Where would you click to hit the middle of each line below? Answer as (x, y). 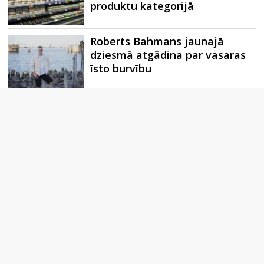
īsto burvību (121, 68)
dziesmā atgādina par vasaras (168, 55)
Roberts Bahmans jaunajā (157, 41)
